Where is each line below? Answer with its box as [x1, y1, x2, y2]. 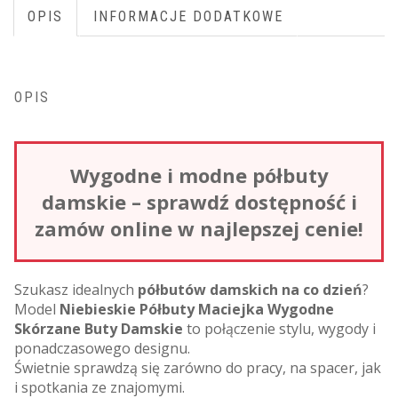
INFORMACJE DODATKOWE [93, 7, 283, 25]
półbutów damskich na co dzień [138, 279, 362, 299]
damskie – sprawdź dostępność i [41, 187, 357, 215]
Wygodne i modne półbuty [69, 161, 329, 188]
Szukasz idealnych [14, 279, 138, 299]
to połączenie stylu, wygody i [183, 318, 376, 338]
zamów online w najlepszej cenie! [35, 214, 363, 242]
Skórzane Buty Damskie [14, 318, 183, 338]
